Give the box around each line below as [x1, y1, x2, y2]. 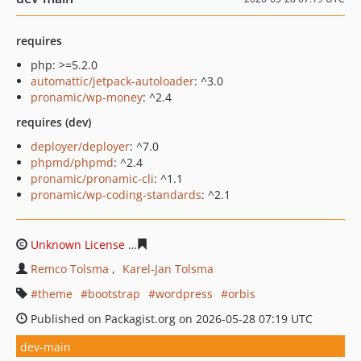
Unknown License [31, 237, 125, 252]
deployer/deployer [31, 139, 130, 154]
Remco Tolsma [31, 261, 109, 276]
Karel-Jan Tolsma [122, 261, 214, 276]
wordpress [156, 286, 213, 301]
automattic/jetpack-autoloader [31, 73, 194, 89]
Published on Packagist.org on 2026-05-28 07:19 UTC [27, 311, 313, 326]
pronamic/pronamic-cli [31, 171, 154, 186]
